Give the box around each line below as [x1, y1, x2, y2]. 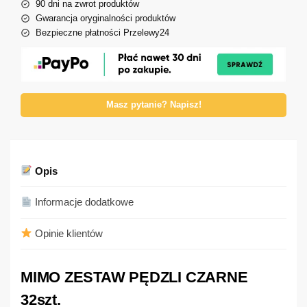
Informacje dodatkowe [32, 196, 134, 208]
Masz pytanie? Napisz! [106, 99, 201, 110]
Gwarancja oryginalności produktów [36, 12, 175, 23]
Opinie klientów [32, 227, 103, 239]
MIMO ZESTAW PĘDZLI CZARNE [21, 268, 248, 286]
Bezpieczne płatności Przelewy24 [36, 27, 169, 38]
